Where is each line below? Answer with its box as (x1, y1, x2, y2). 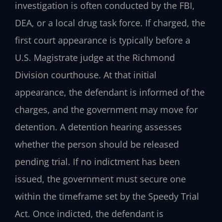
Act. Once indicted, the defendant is (15, 208, 164, 220)
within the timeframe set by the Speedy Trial (15, 190, 199, 203)
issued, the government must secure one (15, 173, 186, 185)
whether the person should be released (15, 138, 179, 151)
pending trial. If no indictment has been (15, 156, 180, 168)
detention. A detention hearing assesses (15, 121, 182, 133)
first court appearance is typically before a (15, 34, 190, 47)
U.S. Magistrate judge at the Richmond (15, 52, 175, 64)
